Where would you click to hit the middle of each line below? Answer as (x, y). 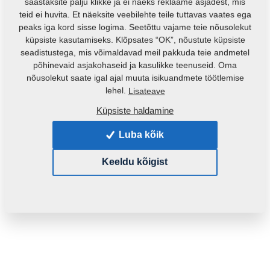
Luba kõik (142, 134)
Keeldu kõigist (135, 162)
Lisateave (146, 91)
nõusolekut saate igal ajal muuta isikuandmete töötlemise (135, 77)
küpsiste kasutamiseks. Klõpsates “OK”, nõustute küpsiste (135, 39)
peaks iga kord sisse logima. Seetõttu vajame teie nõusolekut (135, 27)
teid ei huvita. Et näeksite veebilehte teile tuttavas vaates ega (135, 14)
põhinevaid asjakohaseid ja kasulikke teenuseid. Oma (135, 65)
